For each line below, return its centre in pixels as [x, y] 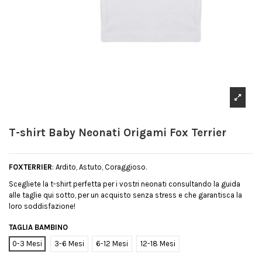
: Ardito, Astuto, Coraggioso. [99, 167]
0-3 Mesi [27, 244]
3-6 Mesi [69, 244]
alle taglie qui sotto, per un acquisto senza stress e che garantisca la [125, 195]
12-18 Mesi [158, 244]
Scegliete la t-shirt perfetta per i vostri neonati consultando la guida [125, 184]
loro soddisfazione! [42, 206]
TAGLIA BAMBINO [38, 227]
